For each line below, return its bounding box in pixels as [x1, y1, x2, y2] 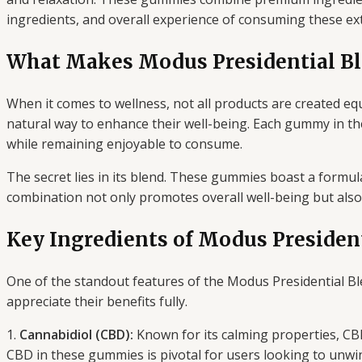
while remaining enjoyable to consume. [6, 135, 242, 154]
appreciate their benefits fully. [6, 293, 187, 311]
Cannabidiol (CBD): [19, 326, 133, 344]
